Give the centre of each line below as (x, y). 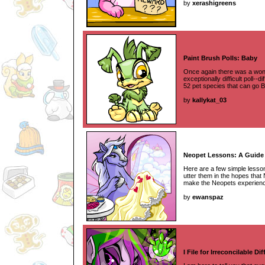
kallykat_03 (209, 100)
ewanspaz (208, 197)
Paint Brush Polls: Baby (220, 58)
